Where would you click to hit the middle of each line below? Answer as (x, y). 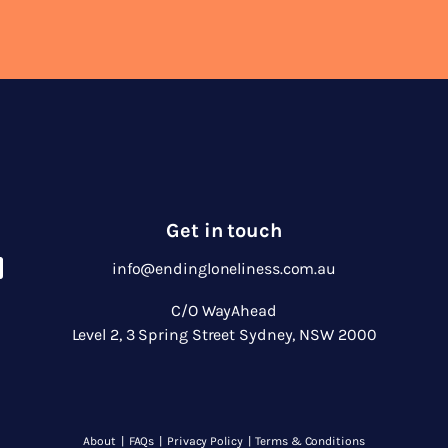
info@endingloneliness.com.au (224, 268)
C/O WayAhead (224, 310)
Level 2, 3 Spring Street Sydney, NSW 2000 (224, 334)
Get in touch (224, 230)
